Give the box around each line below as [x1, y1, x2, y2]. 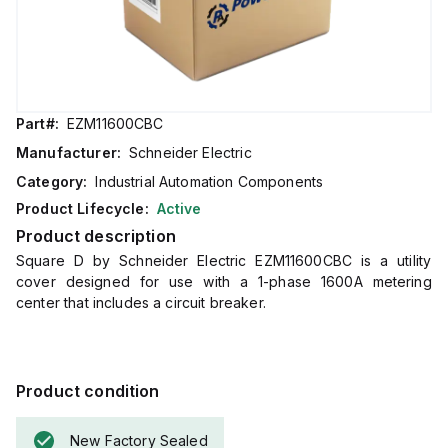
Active [156, 200, 202, 217]
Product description [16, 226, 176, 246]
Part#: [16, 115, 59, 132]
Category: [16, 173, 88, 190]
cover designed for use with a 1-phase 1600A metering [16, 273, 432, 290]
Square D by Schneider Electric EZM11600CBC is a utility [16, 252, 432, 269]
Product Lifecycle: [16, 200, 149, 217]
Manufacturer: [16, 144, 121, 161]
